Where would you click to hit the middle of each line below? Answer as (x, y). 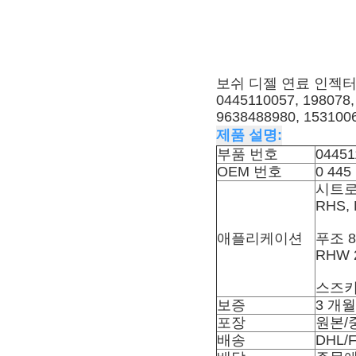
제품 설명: (249, 135)
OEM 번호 (250, 171)
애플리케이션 (260, 238)
